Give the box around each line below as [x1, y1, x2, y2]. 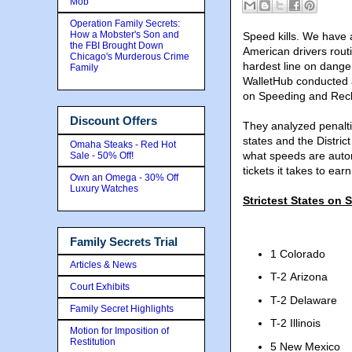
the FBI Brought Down [70, 40, 163, 51]
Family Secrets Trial [70, 234, 178, 248]
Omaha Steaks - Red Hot [70, 138, 176, 150]
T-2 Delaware [270, 293, 337, 306]
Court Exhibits [70, 281, 130, 292]
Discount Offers [70, 114, 157, 127]
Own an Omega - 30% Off [70, 171, 178, 183]
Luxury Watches [70, 182, 138, 194]
